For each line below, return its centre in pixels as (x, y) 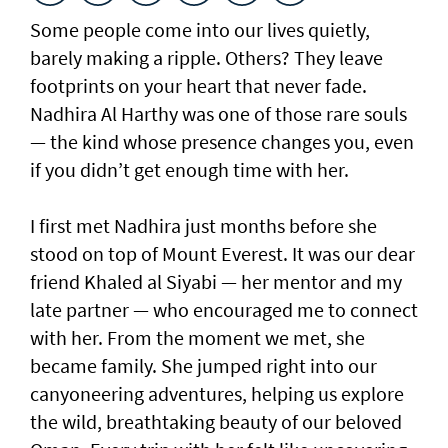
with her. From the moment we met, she (197, 337)
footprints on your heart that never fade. (198, 85)
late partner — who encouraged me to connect (224, 309)
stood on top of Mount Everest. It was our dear (222, 253)
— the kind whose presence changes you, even (222, 141)
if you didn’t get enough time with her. (189, 169)
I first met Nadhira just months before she (203, 225)
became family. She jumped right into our (203, 365)
